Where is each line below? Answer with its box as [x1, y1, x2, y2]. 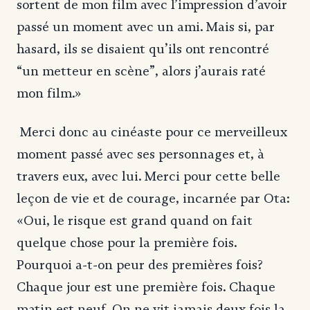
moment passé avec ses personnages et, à [17, 146, 264, 162]
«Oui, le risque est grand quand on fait [17, 212, 253, 228]
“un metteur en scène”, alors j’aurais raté [17, 63, 266, 79]
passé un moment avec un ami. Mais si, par [17, 19, 275, 35]
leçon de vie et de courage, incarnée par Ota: [17, 190, 289, 206]
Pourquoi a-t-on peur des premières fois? [17, 257, 263, 273]
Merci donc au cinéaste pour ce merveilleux [17, 124, 287, 140]
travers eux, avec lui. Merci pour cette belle [17, 168, 280, 184]
